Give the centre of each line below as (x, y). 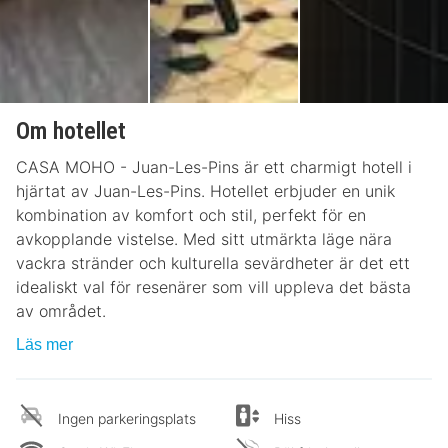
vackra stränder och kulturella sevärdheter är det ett (213, 263)
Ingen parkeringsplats (127, 418)
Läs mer (44, 344)
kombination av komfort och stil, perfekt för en (191, 215)
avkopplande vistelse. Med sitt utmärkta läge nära (204, 239)
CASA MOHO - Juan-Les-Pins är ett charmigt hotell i (214, 167)
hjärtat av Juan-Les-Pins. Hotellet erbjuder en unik (205, 191)
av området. (61, 311)
